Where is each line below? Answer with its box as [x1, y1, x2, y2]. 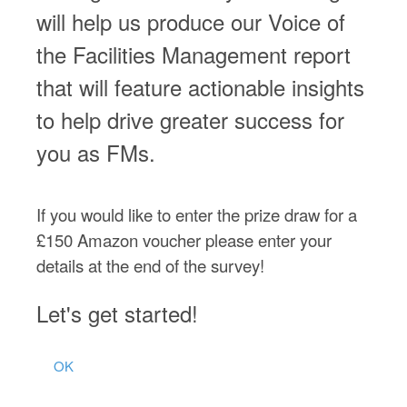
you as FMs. [36, 135, 155, 168]
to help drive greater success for [36, 103, 344, 135]
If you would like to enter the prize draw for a [36, 202, 357, 226]
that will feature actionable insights [36, 70, 364, 103]
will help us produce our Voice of [36, 5, 345, 37]
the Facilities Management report [36, 37, 351, 70]
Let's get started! [36, 296, 198, 329]
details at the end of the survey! [36, 253, 264, 277]
